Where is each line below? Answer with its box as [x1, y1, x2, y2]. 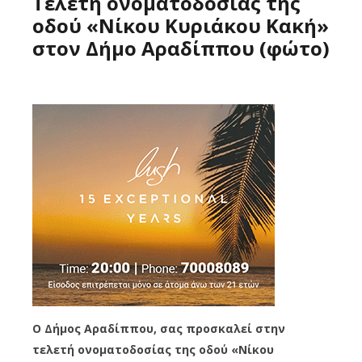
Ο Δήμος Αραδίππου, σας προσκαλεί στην [32, 321, 285, 337]
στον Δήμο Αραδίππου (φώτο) [32, 35, 330, 62]
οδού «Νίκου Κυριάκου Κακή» [32, 12, 329, 40]
